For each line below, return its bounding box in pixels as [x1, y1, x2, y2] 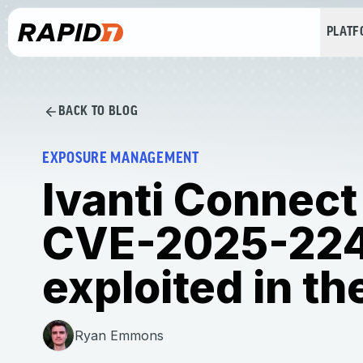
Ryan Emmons [75, 327, 164, 344]
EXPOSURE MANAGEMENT [42, 152, 199, 167]
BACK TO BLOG [58, 105, 139, 118]
